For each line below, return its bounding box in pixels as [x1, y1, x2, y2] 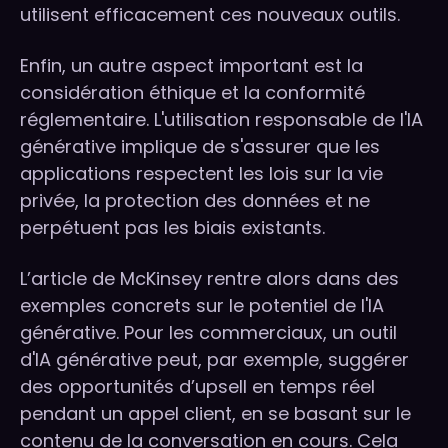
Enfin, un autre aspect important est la [20, 53, 363, 79]
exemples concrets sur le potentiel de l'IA [20, 293, 384, 319]
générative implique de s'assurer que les [20, 134, 380, 160]
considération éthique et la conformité [20, 80, 365, 106]
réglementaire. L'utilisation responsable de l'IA [20, 107, 423, 133]
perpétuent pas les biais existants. [20, 215, 325, 241]
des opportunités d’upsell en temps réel [20, 374, 375, 400]
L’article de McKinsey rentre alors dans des [20, 266, 399, 292]
